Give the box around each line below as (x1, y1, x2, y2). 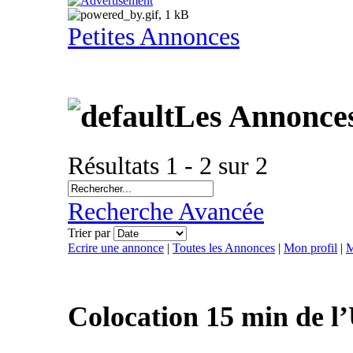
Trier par (68, 226, 113, 240)
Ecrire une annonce (68, 241, 164, 255)
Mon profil (284, 241, 337, 255)
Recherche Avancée (68, 197, 264, 226)
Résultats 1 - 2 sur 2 (68, 151, 268, 180)
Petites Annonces (68, 22, 240, 51)
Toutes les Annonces (173, 241, 275, 255)
